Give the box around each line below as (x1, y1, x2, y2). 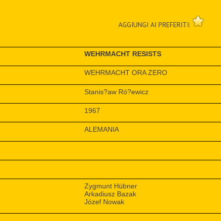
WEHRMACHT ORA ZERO (84, 69, 167, 77)
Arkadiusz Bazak (84, 189, 136, 198)
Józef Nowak (84, 197, 124, 206)
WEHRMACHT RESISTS (84, 50, 161, 58)
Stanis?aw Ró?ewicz (84, 87, 148, 96)
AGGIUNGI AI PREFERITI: (118, 20, 192, 29)
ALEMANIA (84, 125, 119, 134)
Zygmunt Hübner (84, 182, 137, 190)
